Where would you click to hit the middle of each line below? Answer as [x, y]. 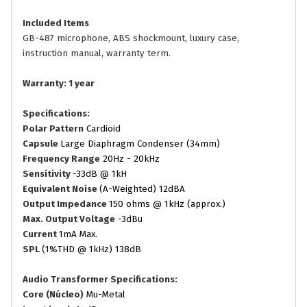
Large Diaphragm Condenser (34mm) [140, 144]
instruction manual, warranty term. [97, 54]
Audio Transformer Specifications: [100, 280]
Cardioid [102, 129]
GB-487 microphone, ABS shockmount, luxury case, [131, 39]
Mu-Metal [105, 295]
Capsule [41, 144]
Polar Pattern [53, 129]
